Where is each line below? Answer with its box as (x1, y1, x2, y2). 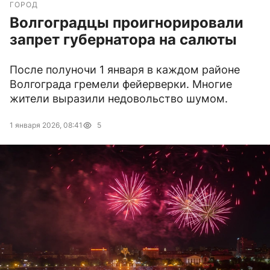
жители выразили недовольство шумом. (10, 92, 228, 105)
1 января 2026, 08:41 (10, 121, 83, 130)
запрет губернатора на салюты (10, 31, 237, 49)
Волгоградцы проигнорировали (10, 14, 243, 32)
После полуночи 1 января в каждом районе (10, 63, 240, 77)
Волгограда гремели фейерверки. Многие (10, 78, 232, 91)
